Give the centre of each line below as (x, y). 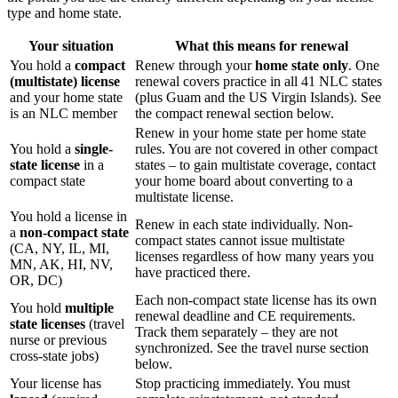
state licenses (48, 323)
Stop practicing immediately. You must (243, 383)
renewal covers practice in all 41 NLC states (259, 81)
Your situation (71, 45)
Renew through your (195, 65)
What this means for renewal (262, 45)
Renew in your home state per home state (251, 132)
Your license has (56, 383)
